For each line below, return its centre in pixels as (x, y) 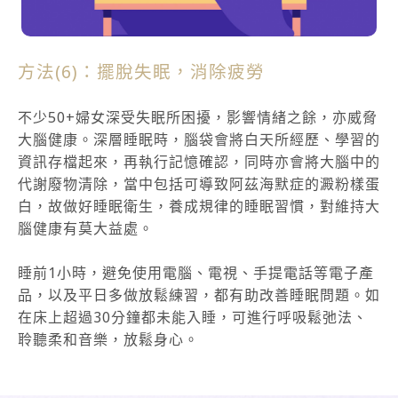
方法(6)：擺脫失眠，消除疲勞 (141, 72)
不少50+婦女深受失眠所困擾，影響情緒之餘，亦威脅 (198, 118)
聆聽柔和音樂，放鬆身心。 (108, 340)
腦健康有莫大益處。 (86, 229)
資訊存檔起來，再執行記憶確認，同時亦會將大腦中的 (199, 162)
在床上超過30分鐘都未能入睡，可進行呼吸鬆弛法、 (193, 318)
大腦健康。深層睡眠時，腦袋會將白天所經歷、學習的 (199, 140)
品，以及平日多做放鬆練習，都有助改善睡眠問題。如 (199, 295)
